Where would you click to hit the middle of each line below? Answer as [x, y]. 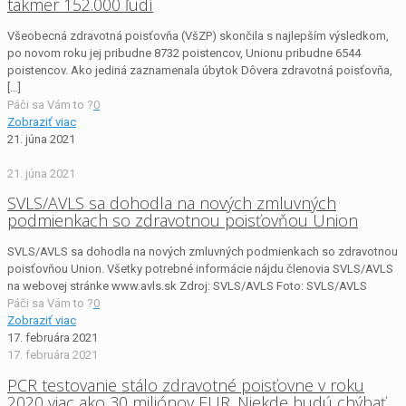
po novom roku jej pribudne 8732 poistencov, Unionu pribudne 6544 [184, 53]
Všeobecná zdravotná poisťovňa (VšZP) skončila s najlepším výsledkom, [198, 35]
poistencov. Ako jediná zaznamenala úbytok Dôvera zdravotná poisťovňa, [200, 70]
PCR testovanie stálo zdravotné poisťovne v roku [186, 386]
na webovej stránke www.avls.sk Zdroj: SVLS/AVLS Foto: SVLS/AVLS [187, 286]
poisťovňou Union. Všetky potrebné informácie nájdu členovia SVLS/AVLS [200, 269]
